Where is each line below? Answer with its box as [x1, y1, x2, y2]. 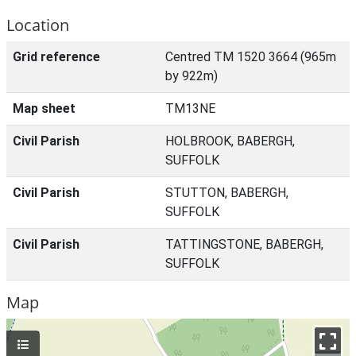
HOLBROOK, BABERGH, [165, 133, 295, 149]
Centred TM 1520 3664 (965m [165, 49, 336, 64]
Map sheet [13, 101, 75, 116]
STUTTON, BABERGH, [165, 185, 288, 200]
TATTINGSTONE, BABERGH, [165, 237, 323, 252]
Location [6, 14, 69, 36]
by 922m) [165, 68, 218, 83]
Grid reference [13, 49, 100, 64]
